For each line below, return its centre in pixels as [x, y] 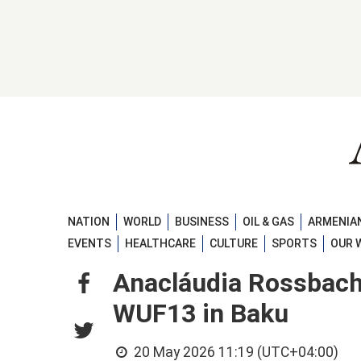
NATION [89, 221]
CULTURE [234, 244]
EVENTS [89, 244]
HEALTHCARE [160, 244]
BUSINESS [202, 221]
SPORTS [294, 244]
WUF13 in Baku [201, 314]
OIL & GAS [268, 221]
